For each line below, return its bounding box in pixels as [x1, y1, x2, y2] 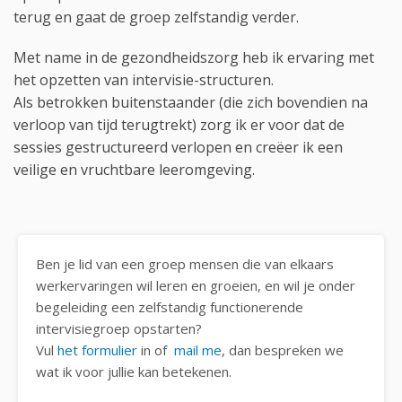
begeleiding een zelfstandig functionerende [36, 298, 303, 317]
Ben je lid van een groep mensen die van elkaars [36, 255, 334, 274]
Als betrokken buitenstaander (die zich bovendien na [13, 92, 368, 113]
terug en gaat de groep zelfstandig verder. [13, 7, 299, 28]
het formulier [57, 341, 137, 360]
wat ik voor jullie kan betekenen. [36, 363, 232, 381]
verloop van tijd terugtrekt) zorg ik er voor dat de [13, 115, 345, 135]
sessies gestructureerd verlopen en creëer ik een [13, 137, 343, 158]
